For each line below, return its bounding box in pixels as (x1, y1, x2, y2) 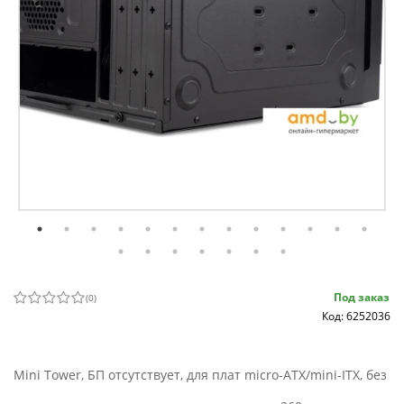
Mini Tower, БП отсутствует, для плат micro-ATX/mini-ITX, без (14, 366, 387, 384)
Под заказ (334, 289, 390, 306)
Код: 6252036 (322, 308, 390, 325)
